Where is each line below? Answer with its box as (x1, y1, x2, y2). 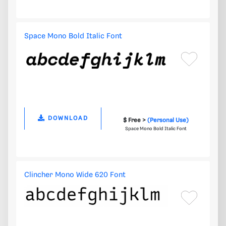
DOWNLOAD (45, 115, 88, 122)
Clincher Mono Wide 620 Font (24, 171, 126, 180)
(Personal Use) (147, 117, 189, 124)
